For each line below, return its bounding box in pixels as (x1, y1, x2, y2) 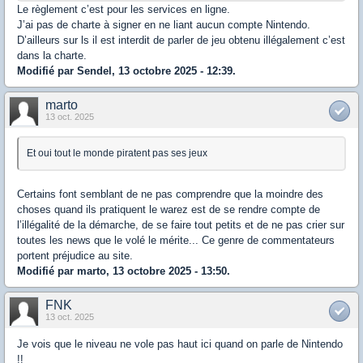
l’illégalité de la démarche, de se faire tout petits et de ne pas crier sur (17, 219, 344, 232)
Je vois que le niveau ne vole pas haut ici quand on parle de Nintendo (17, 338, 343, 351)
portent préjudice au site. (17, 250, 133, 263)
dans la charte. (17, 49, 87, 62)
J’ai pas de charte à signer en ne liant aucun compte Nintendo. (17, 19, 310, 32)
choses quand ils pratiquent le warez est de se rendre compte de (17, 203, 320, 216)
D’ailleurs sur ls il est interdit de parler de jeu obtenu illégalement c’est (17, 34, 345, 47)
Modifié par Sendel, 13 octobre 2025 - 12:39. (17, 65, 236, 78)
